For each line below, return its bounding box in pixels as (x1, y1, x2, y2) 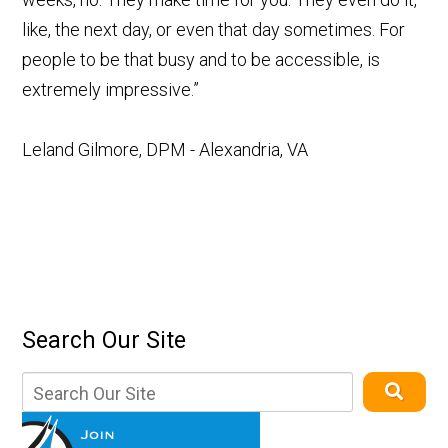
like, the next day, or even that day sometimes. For (22, 19, 406, 41)
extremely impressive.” (22, 79, 200, 101)
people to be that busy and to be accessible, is (22, 49, 381, 71)
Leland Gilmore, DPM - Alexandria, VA (22, 139, 309, 161)
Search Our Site (22, 327, 187, 355)
